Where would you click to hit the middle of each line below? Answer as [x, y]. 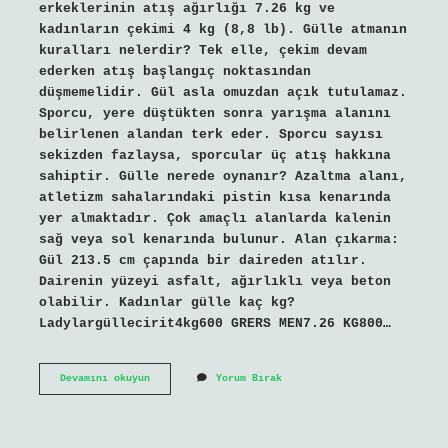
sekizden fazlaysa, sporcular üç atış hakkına [214, 155]
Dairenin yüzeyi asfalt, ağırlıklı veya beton [214, 281]
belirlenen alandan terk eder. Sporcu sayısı [210, 134]
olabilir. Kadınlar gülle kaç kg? [166, 302]
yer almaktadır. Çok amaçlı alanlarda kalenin [214, 218]
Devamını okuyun [104, 378]
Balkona [169, 377]
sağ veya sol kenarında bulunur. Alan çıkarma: [218, 239]
